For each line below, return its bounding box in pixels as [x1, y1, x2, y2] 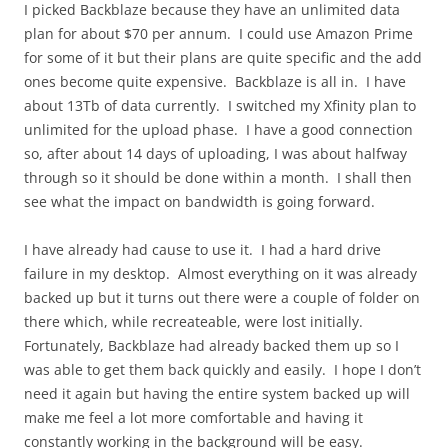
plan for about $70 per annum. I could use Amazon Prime [24, 23, 413, 43]
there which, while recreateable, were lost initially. [24, 311, 367, 331]
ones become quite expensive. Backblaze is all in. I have [24, 71, 406, 91]
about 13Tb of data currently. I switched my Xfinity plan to [24, 95, 416, 115]
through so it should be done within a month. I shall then [24, 167, 412, 187]
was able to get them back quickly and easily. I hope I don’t [24, 359, 421, 379]
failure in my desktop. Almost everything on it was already [24, 263, 417, 283]
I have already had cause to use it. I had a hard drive [24, 239, 381, 259]
